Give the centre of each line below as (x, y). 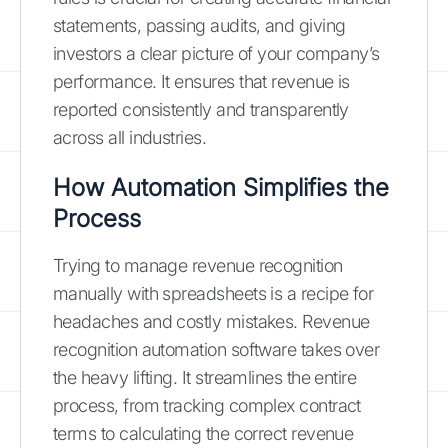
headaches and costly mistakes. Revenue (211, 321)
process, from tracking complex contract (207, 405)
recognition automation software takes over (216, 349)
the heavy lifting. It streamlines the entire (205, 377)
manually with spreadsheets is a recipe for (213, 293)
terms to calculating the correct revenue (203, 433)
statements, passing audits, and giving (199, 25)
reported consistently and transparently (201, 109)
